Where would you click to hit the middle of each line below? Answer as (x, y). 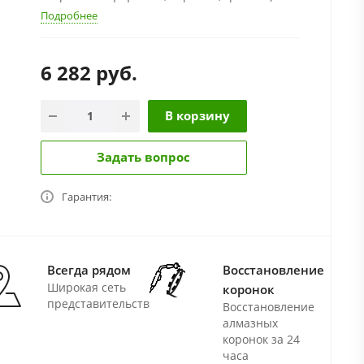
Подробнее (69, 15)
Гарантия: (86, 196)
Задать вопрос (143, 156)
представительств (98, 303)
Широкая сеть (87, 287)
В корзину (197, 115)
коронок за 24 (261, 339)
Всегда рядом (89, 269)
